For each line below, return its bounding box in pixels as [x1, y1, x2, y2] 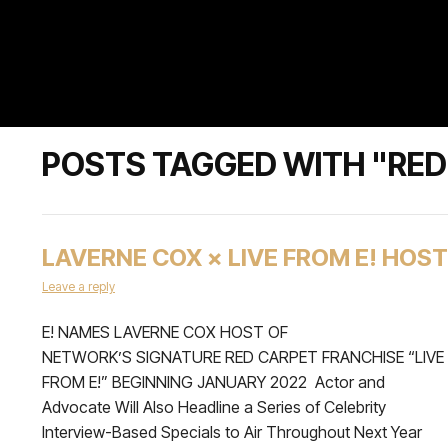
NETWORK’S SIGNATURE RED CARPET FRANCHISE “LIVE [42, 347, 444, 367]
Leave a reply [42, 279, 115, 294]
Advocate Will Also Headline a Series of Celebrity [42, 397, 386, 417]
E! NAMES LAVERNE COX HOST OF [42, 322, 288, 342]
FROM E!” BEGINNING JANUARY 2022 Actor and [42, 372, 385, 392]
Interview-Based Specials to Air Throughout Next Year [42, 422, 430, 442]
